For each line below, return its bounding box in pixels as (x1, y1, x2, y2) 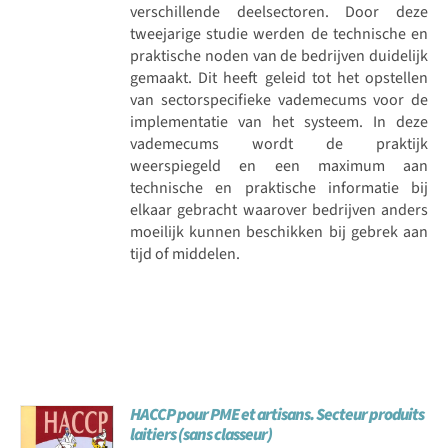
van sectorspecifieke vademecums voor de (130, 88, 428, 111)
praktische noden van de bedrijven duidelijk (130, 44, 428, 67)
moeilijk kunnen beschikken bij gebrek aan (130, 220, 428, 243)
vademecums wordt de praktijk (130, 132, 428, 155)
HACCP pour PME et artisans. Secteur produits (130, 402, 425, 427)
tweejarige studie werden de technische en (130, 22, 428, 45)
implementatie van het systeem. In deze (130, 110, 428, 133)
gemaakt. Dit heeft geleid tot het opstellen (130, 66, 428, 89)
